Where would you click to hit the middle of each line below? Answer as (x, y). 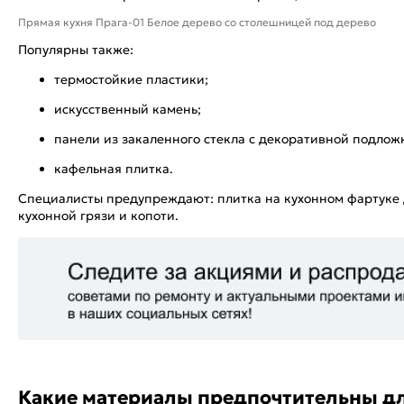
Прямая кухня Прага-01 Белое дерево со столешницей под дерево (197, 22)
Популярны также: (76, 49)
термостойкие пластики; (131, 79)
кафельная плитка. (114, 168)
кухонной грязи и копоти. (98, 215)
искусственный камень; (128, 109)
